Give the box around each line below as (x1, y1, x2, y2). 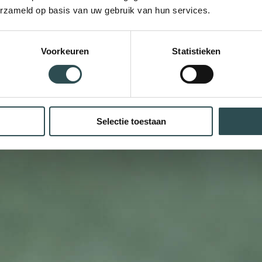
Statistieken (172, 46, 221, 56)
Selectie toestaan (96, 116, 166, 126)
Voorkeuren (41, 46, 89, 56)
